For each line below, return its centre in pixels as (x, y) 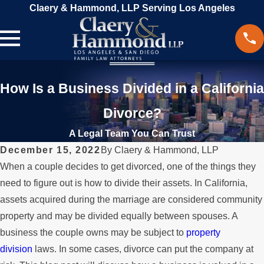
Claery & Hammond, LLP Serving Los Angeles (132, 8)
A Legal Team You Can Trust (132, 134)
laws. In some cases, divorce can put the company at (143, 249)
